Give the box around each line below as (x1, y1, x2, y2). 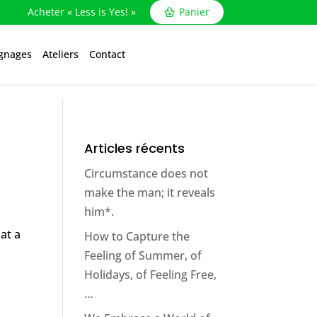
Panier (178, 5, 209, 18)
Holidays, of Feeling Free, (84, 267, 217, 282)
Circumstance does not (84, 166, 209, 181)
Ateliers (42, 47, 79, 61)
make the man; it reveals (84, 185, 216, 200)
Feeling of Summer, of (84, 248, 202, 263)
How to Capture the (84, 229, 190, 244)
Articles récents (84, 139, 185, 157)
